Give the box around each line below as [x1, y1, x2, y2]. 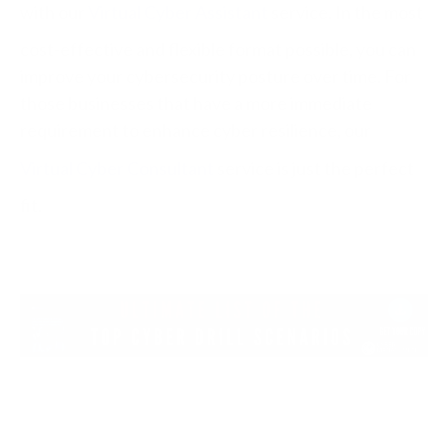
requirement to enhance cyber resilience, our [20, 119, 371, 141]
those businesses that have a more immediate [20, 92, 372, 114]
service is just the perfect [214, 156, 414, 179]
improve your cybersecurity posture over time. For [20, 65, 411, 87]
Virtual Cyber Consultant [20, 156, 214, 179]
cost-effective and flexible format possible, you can [20, 38, 416, 60]
